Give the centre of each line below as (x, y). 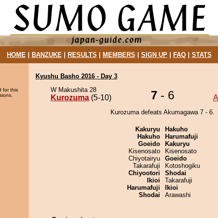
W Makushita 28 (73, 90)
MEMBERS (119, 55)
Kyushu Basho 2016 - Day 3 (76, 76)
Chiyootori (144, 173)
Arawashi (178, 195)
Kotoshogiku (182, 166)
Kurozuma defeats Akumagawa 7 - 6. (163, 112)
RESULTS (82, 55)
